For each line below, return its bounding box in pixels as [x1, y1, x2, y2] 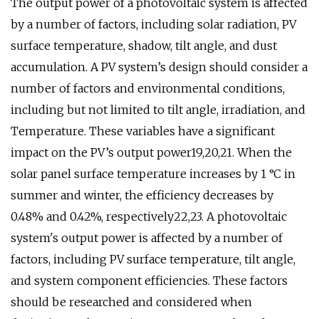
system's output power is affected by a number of [11, 231, 283, 245]
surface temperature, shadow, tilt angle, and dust [11, 38, 277, 53]
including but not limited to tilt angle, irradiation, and [11, 103, 305, 117]
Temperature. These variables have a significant [11, 124, 275, 138]
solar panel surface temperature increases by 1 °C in [11, 167, 296, 181]
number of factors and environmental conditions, [11, 81, 285, 95]
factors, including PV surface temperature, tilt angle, [11, 252, 296, 266]
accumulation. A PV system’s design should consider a [11, 60, 308, 74]
